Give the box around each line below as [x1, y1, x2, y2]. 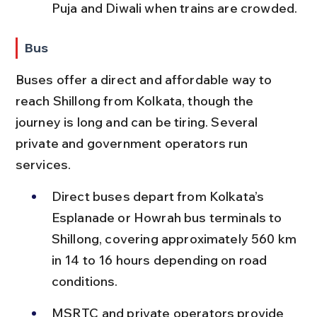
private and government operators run [15, 134, 251, 151]
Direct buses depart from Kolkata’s [51, 188, 267, 204]
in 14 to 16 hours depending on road [51, 251, 270, 268]
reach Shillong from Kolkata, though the [15, 92, 257, 109]
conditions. [51, 272, 118, 289]
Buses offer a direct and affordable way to [15, 71, 275, 88]
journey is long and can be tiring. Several [15, 113, 261, 130]
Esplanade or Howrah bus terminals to [51, 209, 285, 226]
